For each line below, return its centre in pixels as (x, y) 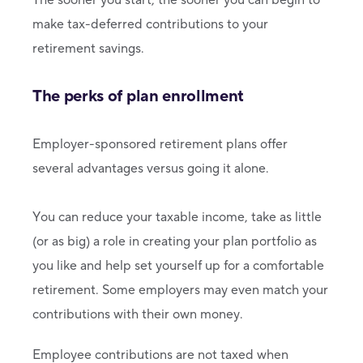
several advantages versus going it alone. (151, 168)
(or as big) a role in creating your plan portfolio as (175, 241)
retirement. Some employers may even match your (180, 290)
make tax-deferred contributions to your (150, 24)
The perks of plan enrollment (139, 96)
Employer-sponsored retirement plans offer (160, 144)
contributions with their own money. (138, 314)
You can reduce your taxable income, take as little (177, 217)
